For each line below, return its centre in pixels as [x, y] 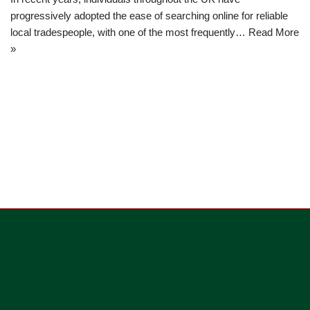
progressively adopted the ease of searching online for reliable [149, 15]
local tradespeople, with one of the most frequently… [129, 32]
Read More [274, 32]
